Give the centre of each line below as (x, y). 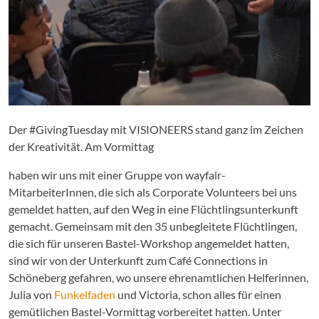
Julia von (31, 295)
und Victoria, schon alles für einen (198, 295)
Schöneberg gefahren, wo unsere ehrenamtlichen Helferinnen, (158, 278)
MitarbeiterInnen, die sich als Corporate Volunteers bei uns (153, 192)
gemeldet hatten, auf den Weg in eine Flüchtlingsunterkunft (153, 209)
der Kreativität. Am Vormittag (81, 147)
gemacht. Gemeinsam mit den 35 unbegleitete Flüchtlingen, (153, 226)
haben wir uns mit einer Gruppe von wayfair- (117, 175)
